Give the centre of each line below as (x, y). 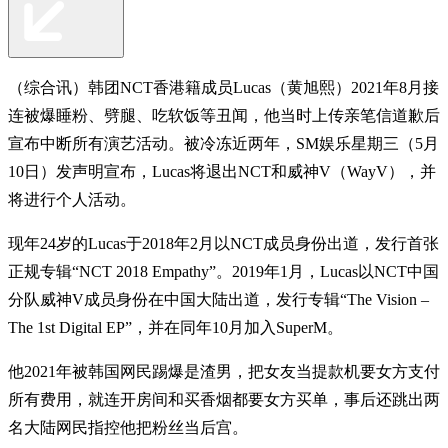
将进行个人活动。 (72, 199)
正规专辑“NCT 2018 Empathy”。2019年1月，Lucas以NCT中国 (223, 271)
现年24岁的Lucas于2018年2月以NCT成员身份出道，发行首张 (223, 243)
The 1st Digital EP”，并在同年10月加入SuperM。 (175, 327)
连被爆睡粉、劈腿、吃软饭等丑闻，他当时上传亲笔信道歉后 (224, 115)
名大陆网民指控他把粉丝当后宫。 (128, 427)
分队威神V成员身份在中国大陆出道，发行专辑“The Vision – (218, 299)
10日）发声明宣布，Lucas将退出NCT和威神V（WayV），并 (222, 171)
